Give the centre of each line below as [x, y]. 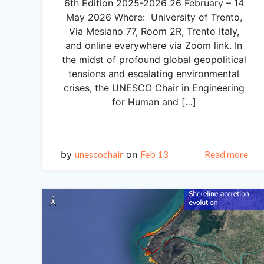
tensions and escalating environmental [154, 74]
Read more [226, 154]
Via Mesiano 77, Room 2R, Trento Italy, [154, 32]
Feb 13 [154, 154]
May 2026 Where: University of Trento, [154, 17]
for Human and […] [154, 102]
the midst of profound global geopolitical [154, 60]
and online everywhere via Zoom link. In [154, 46]
